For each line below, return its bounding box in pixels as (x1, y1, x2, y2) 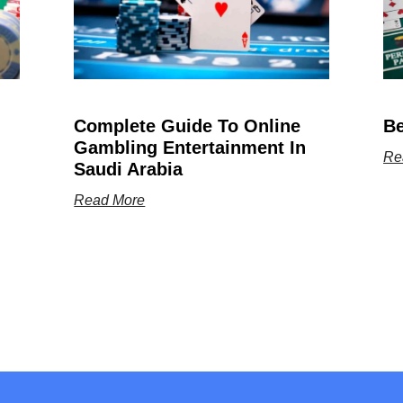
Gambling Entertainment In (74, 138, 307, 158)
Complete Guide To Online (74, 116, 301, 137)
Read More (74, 193, 146, 209)
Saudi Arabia (74, 159, 184, 180)
